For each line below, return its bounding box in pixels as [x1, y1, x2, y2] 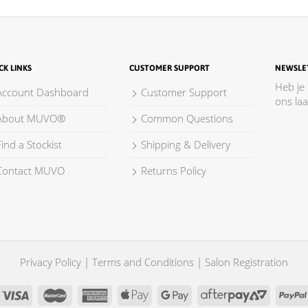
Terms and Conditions [92, 254, 194, 269]
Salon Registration [205, 254, 288, 269]
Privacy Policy [20, 254, 81, 269]
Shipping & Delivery [141, 137, 230, 151]
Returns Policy [141, 163, 206, 177]
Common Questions [141, 111, 233, 125]
